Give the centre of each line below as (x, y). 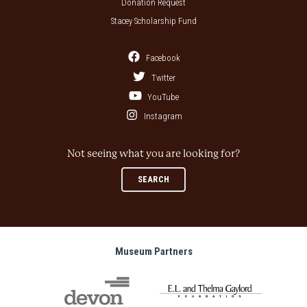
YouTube (162, 97)
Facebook (162, 58)
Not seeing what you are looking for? (153, 154)
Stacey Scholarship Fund (153, 21)
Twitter (162, 77)
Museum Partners (153, 251)
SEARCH (153, 180)
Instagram (162, 116)
